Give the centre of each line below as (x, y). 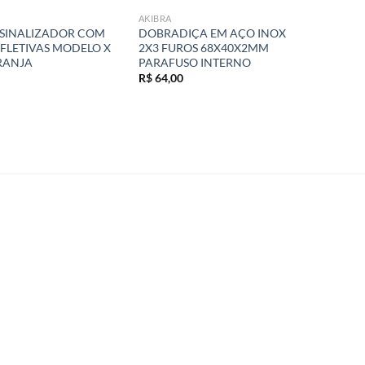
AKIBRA (155, 18)
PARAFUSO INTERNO (194, 62)
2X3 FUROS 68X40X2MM (203, 47)
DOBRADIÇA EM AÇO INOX (212, 33)
